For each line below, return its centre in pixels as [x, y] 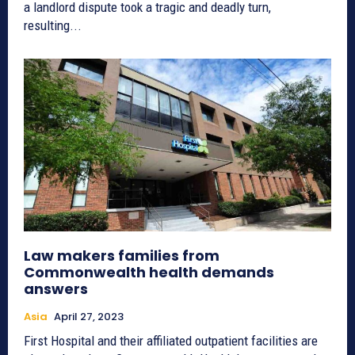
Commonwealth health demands [149, 272]
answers [56, 288]
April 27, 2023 [89, 316]
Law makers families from [122, 255]
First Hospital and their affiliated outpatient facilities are [171, 340]
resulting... [53, 26]
